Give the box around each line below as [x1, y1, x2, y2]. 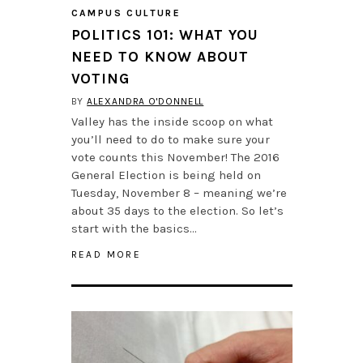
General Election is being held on [70, 168, 261, 183]
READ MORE [70, 249, 142, 261]
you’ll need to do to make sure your [70, 132, 270, 147]
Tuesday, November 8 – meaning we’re [70, 186, 287, 201]
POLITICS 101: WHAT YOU [70, 26, 259, 45]
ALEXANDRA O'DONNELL [87, 96, 204, 108]
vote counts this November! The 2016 [70, 150, 280, 165]
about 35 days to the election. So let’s [70, 203, 284, 219]
